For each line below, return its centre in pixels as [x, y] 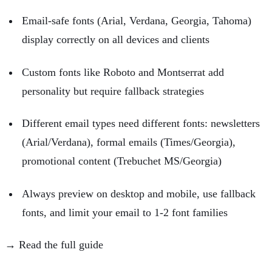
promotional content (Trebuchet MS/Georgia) [122, 161]
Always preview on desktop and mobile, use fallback [139, 193]
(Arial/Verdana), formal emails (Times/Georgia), [129, 142]
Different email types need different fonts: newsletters [141, 124]
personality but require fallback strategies [113, 91]
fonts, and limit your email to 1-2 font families [125, 212]
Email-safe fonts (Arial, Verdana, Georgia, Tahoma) [137, 21]
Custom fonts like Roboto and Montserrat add [123, 72]
